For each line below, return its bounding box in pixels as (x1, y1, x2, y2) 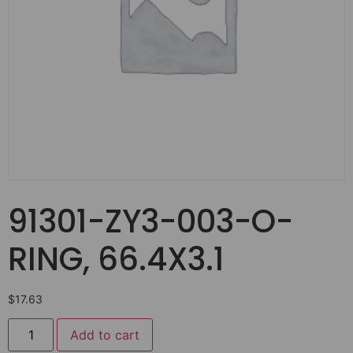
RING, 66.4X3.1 (8, 237, 225, 281)
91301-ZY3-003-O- (8, 199, 293, 243)
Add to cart (70, 327, 140, 344)
